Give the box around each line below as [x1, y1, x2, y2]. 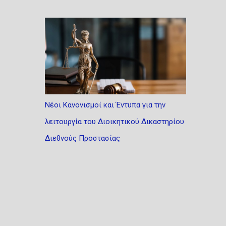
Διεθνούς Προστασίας [44, 134, 120, 143]
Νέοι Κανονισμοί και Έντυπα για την [44, 100, 165, 109]
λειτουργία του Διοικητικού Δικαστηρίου [44, 117, 184, 126]
